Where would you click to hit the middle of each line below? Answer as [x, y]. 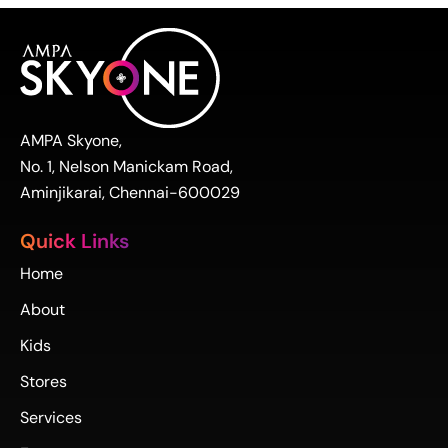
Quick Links [74, 240]
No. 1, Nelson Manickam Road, [126, 166]
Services [51, 417]
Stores [43, 381]
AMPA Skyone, [71, 140]
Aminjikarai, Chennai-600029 [130, 192]
